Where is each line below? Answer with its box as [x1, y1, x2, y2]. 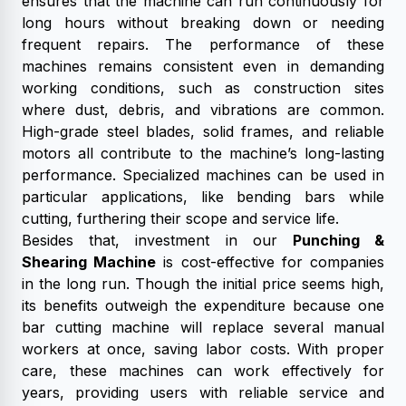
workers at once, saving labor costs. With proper [22, 340, 384, 358]
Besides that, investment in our [22, 231, 293, 249]
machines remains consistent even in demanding [22, 57, 384, 75]
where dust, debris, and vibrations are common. [22, 101, 384, 119]
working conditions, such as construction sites [22, 79, 384, 97]
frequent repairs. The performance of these [22, 35, 384, 53]
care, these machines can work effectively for [22, 362, 384, 380]
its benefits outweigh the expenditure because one [22, 296, 384, 314]
